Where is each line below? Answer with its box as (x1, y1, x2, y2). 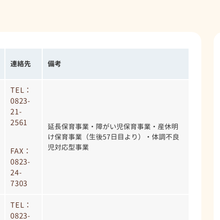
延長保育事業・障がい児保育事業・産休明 (48, 121, 178, 131)
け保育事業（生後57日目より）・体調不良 (48, 132, 179, 141)
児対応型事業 (48, 142, 89, 152)
